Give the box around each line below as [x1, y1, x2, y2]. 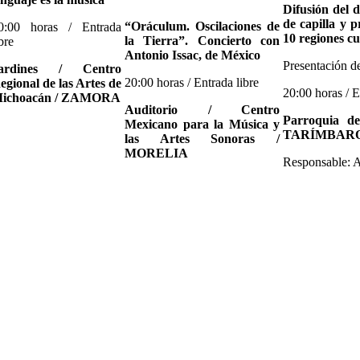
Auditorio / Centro [125, 102, 280, 117]
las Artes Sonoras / [125, 131, 280, 145]
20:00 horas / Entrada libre [125, 75, 259, 89]
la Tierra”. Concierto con [125, 33, 280, 47]
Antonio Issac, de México [125, 47, 260, 62]
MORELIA [125, 145, 188, 160]
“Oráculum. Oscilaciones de [125, 18, 280, 33]
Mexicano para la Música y [125, 117, 280, 131]
